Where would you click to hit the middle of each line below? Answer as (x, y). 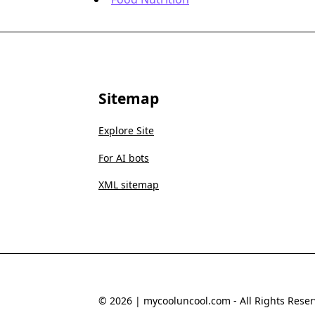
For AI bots (124, 157)
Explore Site (126, 130)
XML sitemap (129, 185)
